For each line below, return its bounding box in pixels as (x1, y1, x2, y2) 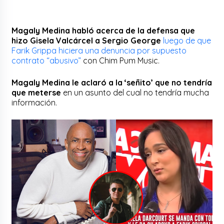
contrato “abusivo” (11, 55, 81, 66)
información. (11, 97, 57, 108)
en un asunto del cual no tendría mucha (61, 87, 209, 98)
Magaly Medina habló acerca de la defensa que (11, 25, 195, 36)
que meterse (11, 87, 61, 98)
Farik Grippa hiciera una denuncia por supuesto (11, 45, 187, 56)
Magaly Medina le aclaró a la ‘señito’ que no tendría (11, 77, 212, 88)
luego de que (163, 35, 211, 46)
